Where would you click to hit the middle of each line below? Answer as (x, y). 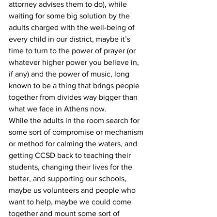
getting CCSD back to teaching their (71, 155)
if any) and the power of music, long (70, 74)
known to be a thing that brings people (75, 85)
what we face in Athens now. (58, 109)
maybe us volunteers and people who (73, 190)
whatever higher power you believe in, (75, 62)
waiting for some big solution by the (70, 16)
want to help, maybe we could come (71, 202)
